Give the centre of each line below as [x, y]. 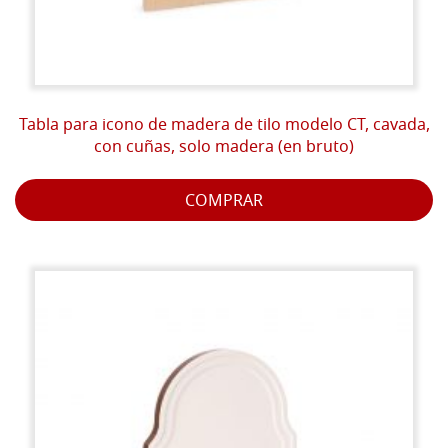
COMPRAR [224, 201]
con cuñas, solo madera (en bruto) [224, 147]
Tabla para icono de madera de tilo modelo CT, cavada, [224, 125]
